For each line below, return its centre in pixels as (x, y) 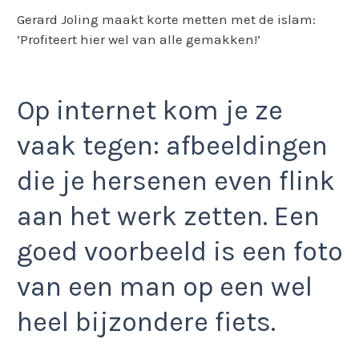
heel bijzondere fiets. (146, 322)
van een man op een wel (165, 286)
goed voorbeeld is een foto (180, 251)
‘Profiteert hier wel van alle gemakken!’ (139, 39)
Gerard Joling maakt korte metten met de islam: (166, 19)
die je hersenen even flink (176, 181)
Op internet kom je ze (150, 110)
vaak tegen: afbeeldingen (172, 145)
